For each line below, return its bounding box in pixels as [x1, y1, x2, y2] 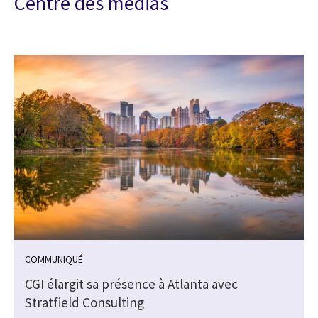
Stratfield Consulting [25, 293, 144, 311]
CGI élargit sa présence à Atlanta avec [25, 275, 238, 292]
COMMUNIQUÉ [25, 252, 83, 265]
